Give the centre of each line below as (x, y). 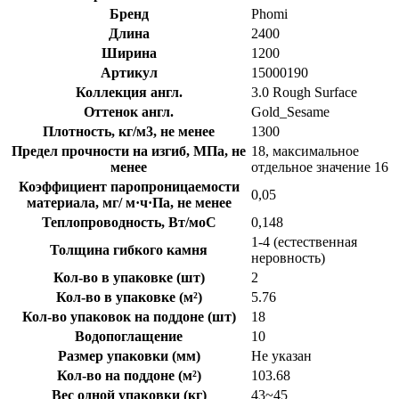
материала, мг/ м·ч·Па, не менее (129, 202)
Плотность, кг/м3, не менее (129, 131)
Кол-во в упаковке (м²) (129, 297)
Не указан (281, 355)
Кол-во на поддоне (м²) (129, 375)
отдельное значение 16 (320, 167)
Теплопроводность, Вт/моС (129, 222)
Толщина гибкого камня (129, 249)
